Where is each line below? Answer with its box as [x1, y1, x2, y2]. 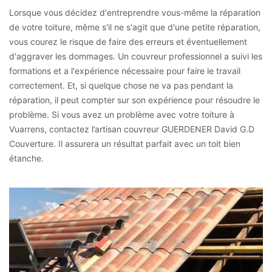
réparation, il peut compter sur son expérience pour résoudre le [9, 95, 260, 105]
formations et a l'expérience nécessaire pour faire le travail [9, 66, 240, 76]
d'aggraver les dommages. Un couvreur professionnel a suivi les [9, 51, 262, 61]
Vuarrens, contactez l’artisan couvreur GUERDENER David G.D [9, 124, 254, 134]
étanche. [9, 153, 44, 163]
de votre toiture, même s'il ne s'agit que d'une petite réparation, [9, 22, 260, 32]
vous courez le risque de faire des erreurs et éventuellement [9, 36, 247, 47]
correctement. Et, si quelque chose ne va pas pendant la [9, 80, 233, 90]
